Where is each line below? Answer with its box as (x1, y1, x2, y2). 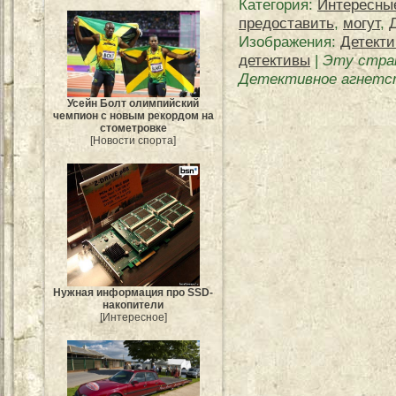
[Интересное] (100, 310, 167, 324)
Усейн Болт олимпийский (67, 97, 200, 110)
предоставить (239, 14, 334, 32)
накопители (103, 298, 164, 311)
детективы (239, 51, 310, 69)
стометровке (100, 122, 167, 135)
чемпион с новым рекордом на (53, 110, 214, 123)
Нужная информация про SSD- (53, 286, 214, 299)
